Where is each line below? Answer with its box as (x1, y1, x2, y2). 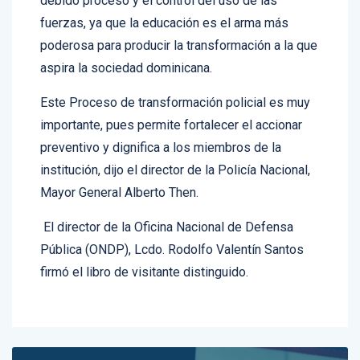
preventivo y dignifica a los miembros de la (40, 122, 281, 138)
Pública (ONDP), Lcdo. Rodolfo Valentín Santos (40, 224, 304, 240)
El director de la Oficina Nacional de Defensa (40, 202, 293, 218)
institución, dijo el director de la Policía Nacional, (40, 145, 310, 161)
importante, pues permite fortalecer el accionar (40, 100, 302, 116)
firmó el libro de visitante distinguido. (40, 247, 248, 263)
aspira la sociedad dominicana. (40, 43, 215, 59)
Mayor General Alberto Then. (40, 167, 198, 183)
